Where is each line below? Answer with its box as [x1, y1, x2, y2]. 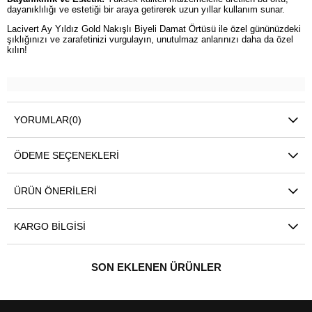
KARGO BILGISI [14, 221, 86, 233]
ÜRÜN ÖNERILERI [14, 185, 97, 197]
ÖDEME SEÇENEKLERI [14, 150, 119, 162]
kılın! [7, 44, 27, 55]
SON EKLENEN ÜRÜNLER [91, 261, 221, 274]
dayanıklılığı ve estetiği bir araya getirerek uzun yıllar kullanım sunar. [7, 3, 285, 15]
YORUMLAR [14, 114, 69, 126]
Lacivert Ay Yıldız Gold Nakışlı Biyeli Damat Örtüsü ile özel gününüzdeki [7, 23, 301, 34]
